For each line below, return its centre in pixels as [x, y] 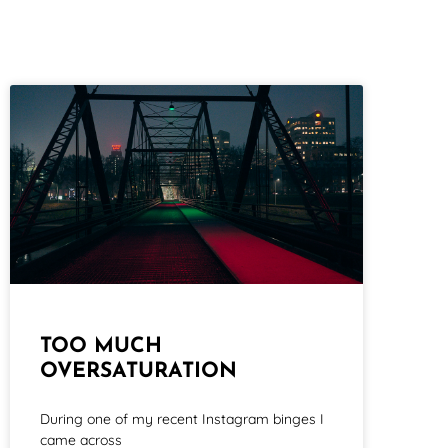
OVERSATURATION [138, 372]
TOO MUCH [101, 347]
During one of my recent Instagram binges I [182, 419]
